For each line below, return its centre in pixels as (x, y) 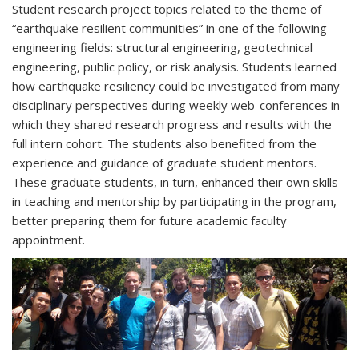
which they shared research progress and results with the (172, 124)
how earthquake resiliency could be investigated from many (176, 85)
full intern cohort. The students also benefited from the (164, 143)
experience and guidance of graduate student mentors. (164, 162)
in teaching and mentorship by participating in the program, (174, 201)
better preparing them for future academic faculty (149, 220)
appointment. (48, 239)
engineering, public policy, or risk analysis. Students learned (174, 66)
